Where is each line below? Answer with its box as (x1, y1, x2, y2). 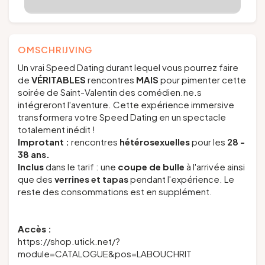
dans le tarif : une (46, 161, 118, 172)
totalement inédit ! (18, 124, 95, 135)
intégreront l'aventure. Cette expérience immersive (18, 99, 234, 110)
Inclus (18, 161, 46, 172)
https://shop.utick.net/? (18, 235, 120, 247)
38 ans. (18, 148, 50, 160)
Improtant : (18, 136, 69, 147)
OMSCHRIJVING (18, 44, 92, 55)
